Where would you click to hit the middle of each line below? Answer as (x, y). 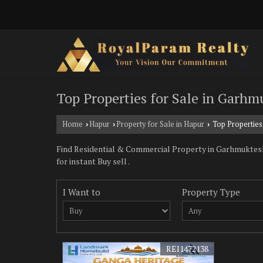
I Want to (82, 192)
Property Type (211, 192)
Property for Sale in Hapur (160, 124)
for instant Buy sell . (93, 161)
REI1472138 (188, 249)
